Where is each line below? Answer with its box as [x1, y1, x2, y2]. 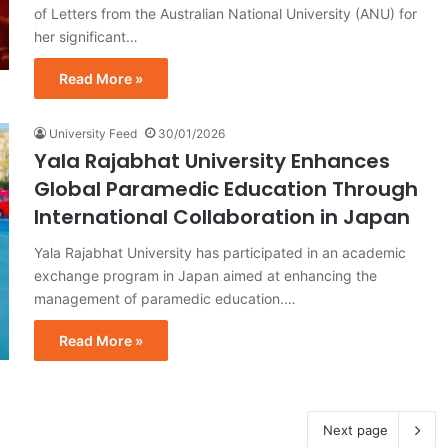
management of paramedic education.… [34, 289, 296, 307]
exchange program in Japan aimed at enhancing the [34, 266, 377, 284]
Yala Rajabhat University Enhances [34, 146, 390, 175]
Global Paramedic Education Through [34, 174, 418, 203]
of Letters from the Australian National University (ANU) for [34, 4, 417, 22]
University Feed [49, 125, 137, 141]
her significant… [34, 27, 138, 45]
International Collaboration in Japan [34, 202, 410, 231]
